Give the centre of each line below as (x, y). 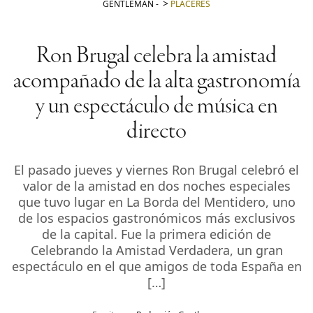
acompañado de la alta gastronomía (156, 81)
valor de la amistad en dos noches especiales (156, 185)
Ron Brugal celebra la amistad (156, 56)
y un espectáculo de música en (156, 107)
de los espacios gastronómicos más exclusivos (156, 218)
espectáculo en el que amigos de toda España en (156, 266)
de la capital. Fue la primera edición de (156, 234)
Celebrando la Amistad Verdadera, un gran (156, 250)
